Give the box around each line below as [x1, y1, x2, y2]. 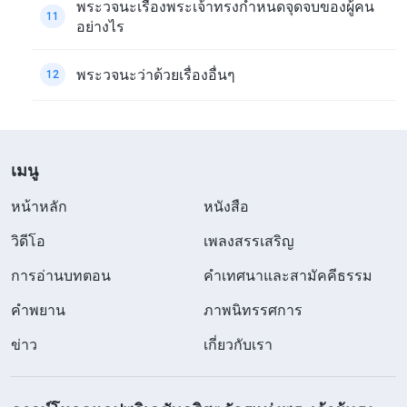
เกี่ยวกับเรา [203, 334, 273, 353]
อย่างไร [76, 16, 124, 35]
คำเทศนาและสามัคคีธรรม [203, 265, 372, 284]
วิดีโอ [11, 231, 45, 250]
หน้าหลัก [11, 196, 67, 215]
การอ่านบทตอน [11, 265, 111, 284]
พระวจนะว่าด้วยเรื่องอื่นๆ [76, 65, 235, 84]
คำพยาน [11, 300, 65, 319]
